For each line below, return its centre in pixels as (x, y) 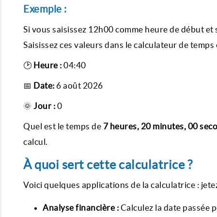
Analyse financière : (81, 208)
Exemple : (45, 9)
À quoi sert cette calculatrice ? (108, 165)
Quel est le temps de (63, 126)
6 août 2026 (80, 85)
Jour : (44, 106)
